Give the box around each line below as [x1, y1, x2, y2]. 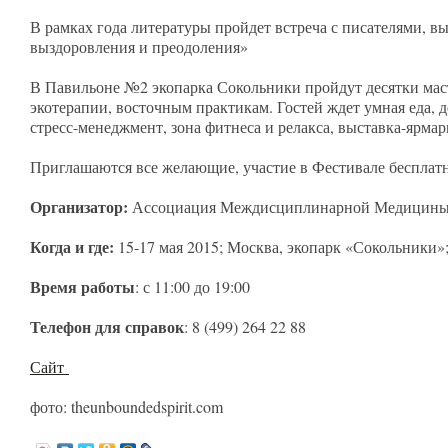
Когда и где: [30, 235, 114, 258]
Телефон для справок [30, 315, 184, 338]
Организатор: [30, 195, 128, 218]
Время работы [30, 275, 135, 298]
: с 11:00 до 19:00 [135, 276, 250, 297]
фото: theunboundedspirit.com [30, 396, 223, 417]
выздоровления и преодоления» [30, 36, 253, 57]
